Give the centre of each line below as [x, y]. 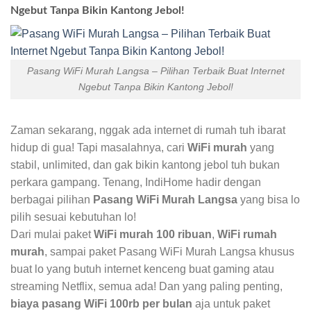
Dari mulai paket [52, 235]
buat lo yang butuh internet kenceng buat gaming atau [142, 269]
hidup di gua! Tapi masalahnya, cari [99, 148]
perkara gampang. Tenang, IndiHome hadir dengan [136, 183]
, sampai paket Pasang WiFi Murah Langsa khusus [169, 252]
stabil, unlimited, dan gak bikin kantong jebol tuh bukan [145, 165]
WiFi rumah [247, 235]
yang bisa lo [269, 200]
